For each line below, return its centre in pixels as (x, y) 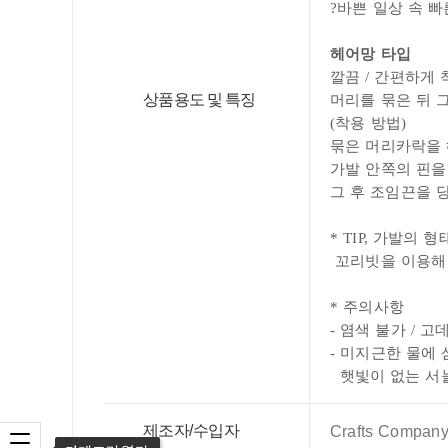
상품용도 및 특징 (199, 99)
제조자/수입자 (191, 430)
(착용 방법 (365, 123)
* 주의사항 (367, 307)
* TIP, (351, 238)
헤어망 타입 (373, 54)
